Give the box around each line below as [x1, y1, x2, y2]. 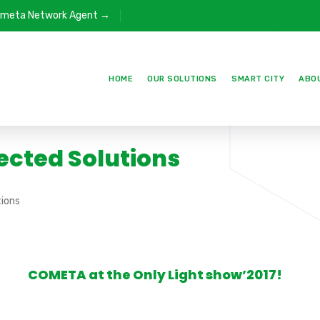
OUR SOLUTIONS [147, 74, 217, 84]
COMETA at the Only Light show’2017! [28, 266, 282, 284]
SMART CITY [231, 74, 284, 84]
